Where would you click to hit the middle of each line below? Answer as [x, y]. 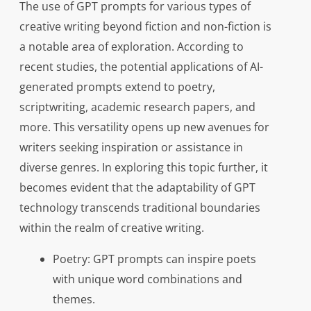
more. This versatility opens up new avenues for [144, 127]
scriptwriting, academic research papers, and [137, 107]
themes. [74, 300]
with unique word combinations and [147, 279]
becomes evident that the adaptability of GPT [137, 188]
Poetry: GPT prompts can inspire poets [154, 259]
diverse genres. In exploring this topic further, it [143, 168]
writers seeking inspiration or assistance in [131, 148]
